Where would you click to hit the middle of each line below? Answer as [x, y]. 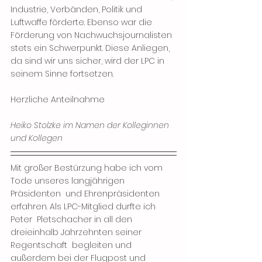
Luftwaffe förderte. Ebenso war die [82, 22]
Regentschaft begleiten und [72, 245]
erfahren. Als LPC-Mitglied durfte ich [84, 206]
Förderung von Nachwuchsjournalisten [92, 35]
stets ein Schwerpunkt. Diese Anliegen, [91, 48]
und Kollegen [37, 138]
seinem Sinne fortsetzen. [62, 74]
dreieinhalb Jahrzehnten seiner [77, 232]
